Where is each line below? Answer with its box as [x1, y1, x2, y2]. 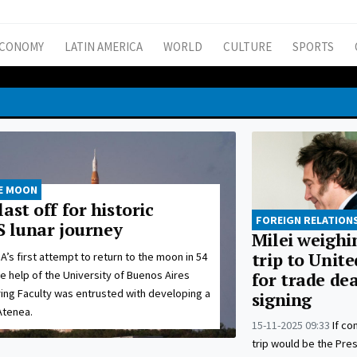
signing [251, 288, 312, 312]
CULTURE [223, 39, 272, 55]
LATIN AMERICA [65, 39, 143, 55]
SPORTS [292, 39, 334, 55]
